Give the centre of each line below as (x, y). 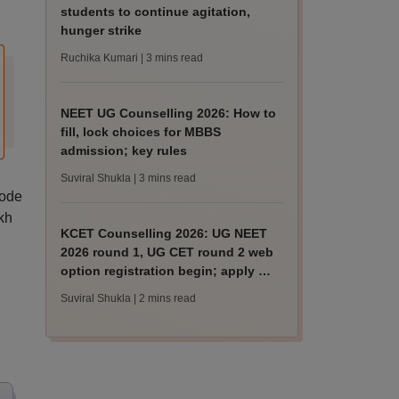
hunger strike (102, 30)
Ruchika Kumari (100, 58)
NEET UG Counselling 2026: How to (169, 113)
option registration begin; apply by (167, 271)
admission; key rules (124, 151)
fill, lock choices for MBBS (141, 132)
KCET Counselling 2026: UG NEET (164, 233)
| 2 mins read (165, 298)
